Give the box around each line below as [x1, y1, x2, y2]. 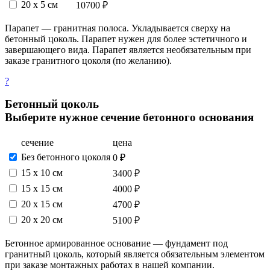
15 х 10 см [21, 168, 63, 178]
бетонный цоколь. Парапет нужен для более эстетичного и [5, 33, 247, 44]
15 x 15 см [21, 183, 63, 193]
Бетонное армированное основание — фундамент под [5, 238, 228, 248]
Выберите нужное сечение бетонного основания [5, 111, 254, 124]
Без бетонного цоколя [21, 152, 110, 162]
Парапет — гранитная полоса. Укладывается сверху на [5, 22, 230, 33]
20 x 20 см [21, 215, 63, 225]
